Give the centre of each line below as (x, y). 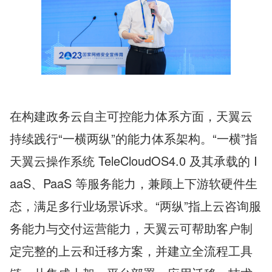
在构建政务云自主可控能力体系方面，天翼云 (131, 116)
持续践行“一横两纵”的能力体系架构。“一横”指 (134, 138)
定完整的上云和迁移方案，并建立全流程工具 (131, 250)
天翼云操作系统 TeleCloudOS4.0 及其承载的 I (134, 161)
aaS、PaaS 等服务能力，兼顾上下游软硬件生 (134, 183)
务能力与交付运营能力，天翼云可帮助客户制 (131, 228)
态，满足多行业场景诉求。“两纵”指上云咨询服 (135, 206)
